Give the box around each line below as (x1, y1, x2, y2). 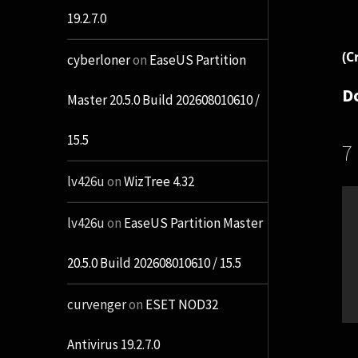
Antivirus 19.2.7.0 (66, 336, 160, 354)
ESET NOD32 (145, 296, 218, 314)
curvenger (66, 296, 126, 314)
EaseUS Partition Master (123, 214, 263, 233)
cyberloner (66, 51, 130, 70)
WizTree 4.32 (123, 173, 194, 191)
